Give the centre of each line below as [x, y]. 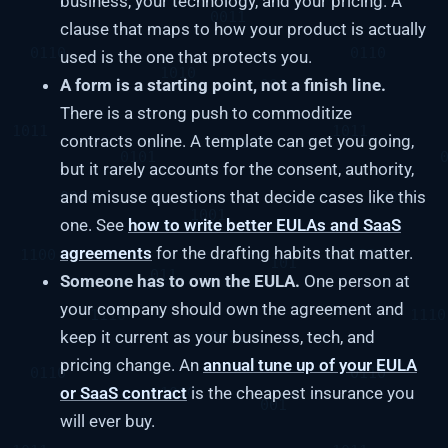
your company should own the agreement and [232, 309]
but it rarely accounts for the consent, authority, [237, 169]
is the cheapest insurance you [300, 393]
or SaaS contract [123, 393]
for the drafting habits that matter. [282, 253]
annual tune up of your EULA [310, 365]
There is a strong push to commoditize [206, 113]
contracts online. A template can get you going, [237, 141]
